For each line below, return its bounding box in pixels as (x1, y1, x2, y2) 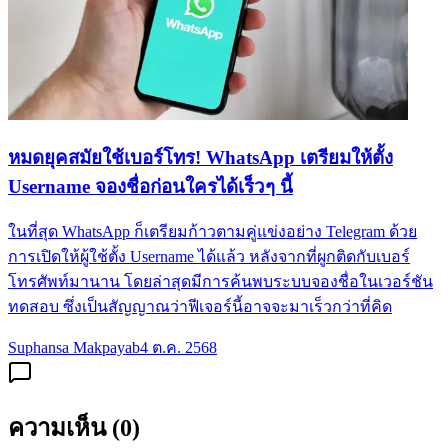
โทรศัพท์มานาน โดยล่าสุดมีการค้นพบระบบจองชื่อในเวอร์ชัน (8, 273, 433, 291)
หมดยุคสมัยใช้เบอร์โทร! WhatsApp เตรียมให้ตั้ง (8, 146, 393, 168)
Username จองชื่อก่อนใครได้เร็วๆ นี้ (8, 175, 293, 197)
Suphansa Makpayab (8, 339, 140, 357)
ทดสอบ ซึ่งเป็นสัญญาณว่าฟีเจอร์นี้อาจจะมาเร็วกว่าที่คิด (8, 298, 392, 316)
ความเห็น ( (8, 415, 120, 442)
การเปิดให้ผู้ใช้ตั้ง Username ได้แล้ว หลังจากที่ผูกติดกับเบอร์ (8, 248, 410, 266)
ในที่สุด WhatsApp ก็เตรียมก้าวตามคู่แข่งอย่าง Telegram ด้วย (8, 223, 417, 241)
